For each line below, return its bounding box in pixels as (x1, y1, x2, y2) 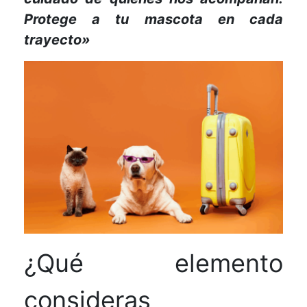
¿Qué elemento (24, 248, 283, 279)
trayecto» (24, 32, 90, 49)
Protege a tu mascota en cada (24, 11, 283, 28)
